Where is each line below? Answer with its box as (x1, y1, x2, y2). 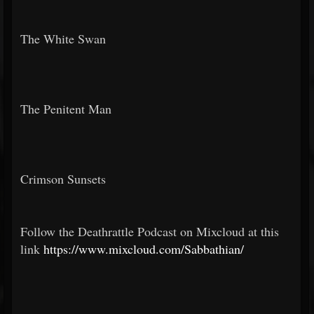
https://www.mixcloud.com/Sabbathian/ (43, 240, 244, 257)
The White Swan (20, 30, 106, 47)
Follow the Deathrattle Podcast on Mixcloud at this (20, 223, 279, 240)
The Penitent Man (20, 100, 111, 117)
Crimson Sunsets (20, 170, 106, 187)
